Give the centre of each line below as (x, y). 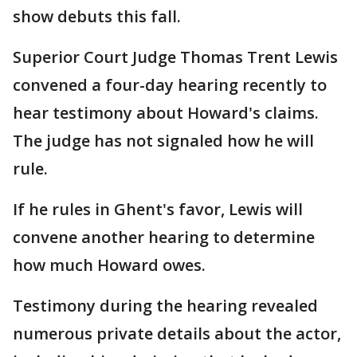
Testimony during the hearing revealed (165, 306)
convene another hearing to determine (164, 237)
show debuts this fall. (97, 16)
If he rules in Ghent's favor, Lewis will (158, 209)
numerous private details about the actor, (177, 333)
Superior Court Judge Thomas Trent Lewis (175, 57)
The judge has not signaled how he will (163, 141)
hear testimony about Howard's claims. (166, 113)
